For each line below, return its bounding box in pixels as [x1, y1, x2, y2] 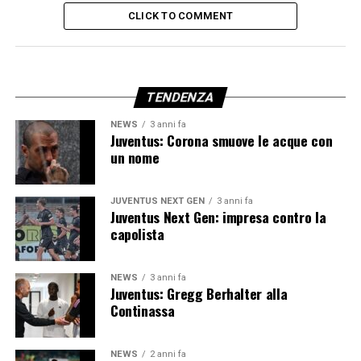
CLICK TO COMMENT [127, 10, 234, 23]
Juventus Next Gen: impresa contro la [110, 206, 326, 228]
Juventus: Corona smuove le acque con [110, 130, 333, 151]
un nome [110, 147, 160, 168]
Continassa [110, 300, 175, 322]
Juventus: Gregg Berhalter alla [110, 283, 288, 305]
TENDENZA [144, 89, 217, 106]
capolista [110, 223, 164, 245]
